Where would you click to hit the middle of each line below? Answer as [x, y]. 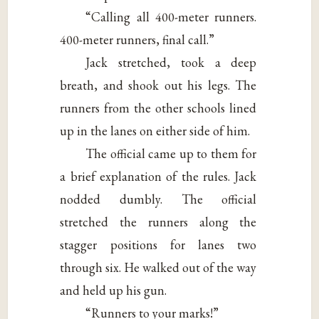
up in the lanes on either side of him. [155, 130]
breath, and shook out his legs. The [158, 85]
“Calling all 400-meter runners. [171, 16]
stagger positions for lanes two [158, 244]
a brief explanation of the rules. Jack [158, 176]
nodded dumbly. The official [158, 199]
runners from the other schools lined [158, 108]
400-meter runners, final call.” [137, 39]
